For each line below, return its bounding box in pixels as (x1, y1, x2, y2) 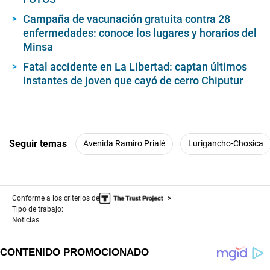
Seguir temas (9, 138, 67, 150)
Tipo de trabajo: (12, 204, 63, 213)
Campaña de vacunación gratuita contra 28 (23, 12, 230, 25)
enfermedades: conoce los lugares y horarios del (23, 26, 257, 39)
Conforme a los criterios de (12, 193, 99, 202)
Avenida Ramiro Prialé (83, 139, 165, 149)
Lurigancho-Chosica (188, 139, 263, 149)
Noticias (12, 215, 39, 224)
